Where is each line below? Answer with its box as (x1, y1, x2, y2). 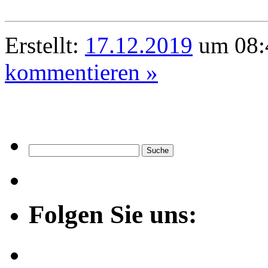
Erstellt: (5, 32, 85, 58)
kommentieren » (5, 59, 158, 85)
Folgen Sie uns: (29, 200, 197, 229)
